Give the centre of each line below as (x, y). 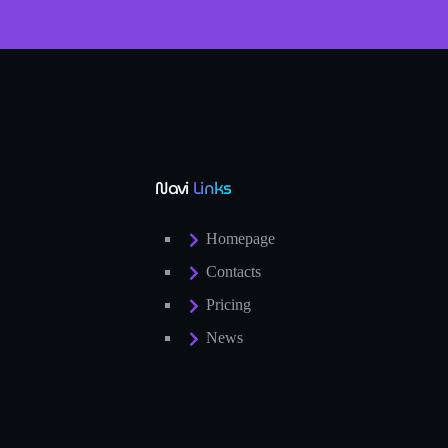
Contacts (234, 271)
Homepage (241, 238)
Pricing (229, 304)
